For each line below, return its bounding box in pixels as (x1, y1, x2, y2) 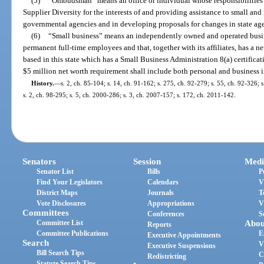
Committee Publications (37, 229, 109, 238)
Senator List (37, 167, 74, 176)
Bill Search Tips (37, 249, 85, 258)
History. (31, 79, 54, 87)
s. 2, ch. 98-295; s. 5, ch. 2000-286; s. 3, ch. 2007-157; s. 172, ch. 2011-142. (23, 91, 236, 98)
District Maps (37, 189, 78, 197)
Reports (147, 220, 172, 229)
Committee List (37, 219, 84, 227)
